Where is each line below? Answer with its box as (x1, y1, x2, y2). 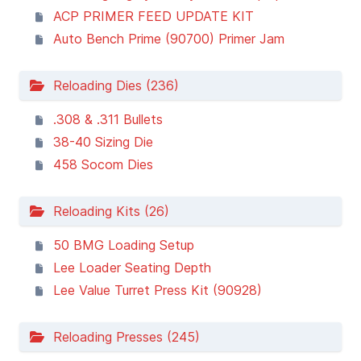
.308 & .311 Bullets (53, 111, 163, 127)
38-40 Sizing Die (53, 134, 153, 150)
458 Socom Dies (53, 156, 153, 172)
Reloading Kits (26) (45, 203, 169, 219)
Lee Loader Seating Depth (53, 259, 211, 276)
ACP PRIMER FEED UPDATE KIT (53, 8, 254, 24)
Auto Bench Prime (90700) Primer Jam (53, 31, 284, 47)
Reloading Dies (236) (45, 77, 179, 93)
